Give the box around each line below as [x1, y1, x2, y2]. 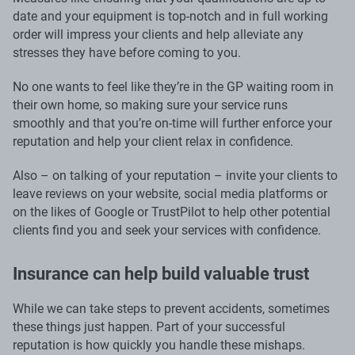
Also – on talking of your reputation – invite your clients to [13, 167, 338, 183]
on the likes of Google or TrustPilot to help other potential [13, 204, 330, 219]
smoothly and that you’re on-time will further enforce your [13, 115, 332, 131]
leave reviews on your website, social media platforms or [13, 185, 327, 201]
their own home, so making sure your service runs [13, 97, 288, 113]
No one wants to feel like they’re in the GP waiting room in [13, 78, 334, 94]
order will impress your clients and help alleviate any [13, 26, 303, 42]
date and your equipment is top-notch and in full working [13, 8, 328, 24]
